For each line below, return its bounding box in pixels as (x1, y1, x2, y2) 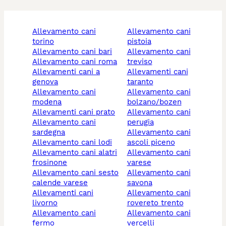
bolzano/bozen (127, 97, 182, 107)
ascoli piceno (127, 138, 175, 147)
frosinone (32, 158, 67, 167)
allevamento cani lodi (37, 138, 112, 147)
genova (32, 77, 58, 87)
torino (32, 37, 54, 46)
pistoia (127, 37, 151, 46)
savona (127, 178, 152, 188)
